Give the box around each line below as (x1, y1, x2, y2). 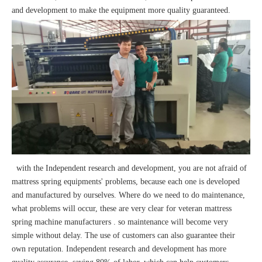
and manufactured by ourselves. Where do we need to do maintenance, (12, 191, 245, 200)
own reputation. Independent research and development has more (12, 244, 226, 254)
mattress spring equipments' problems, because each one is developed (12, 177, 240, 187)
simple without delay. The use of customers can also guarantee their (12, 231, 235, 240)
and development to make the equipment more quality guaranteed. (12, 6, 230, 15)
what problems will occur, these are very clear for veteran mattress (12, 204, 232, 213)
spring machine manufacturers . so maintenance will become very (12, 218, 228, 227)
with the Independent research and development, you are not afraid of (12, 164, 247, 173)
